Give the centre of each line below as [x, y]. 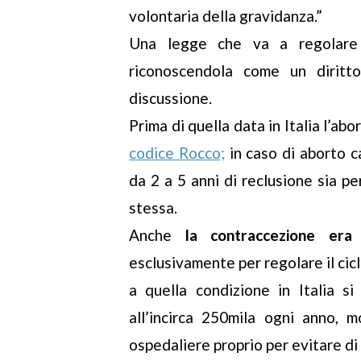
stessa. [153, 207]
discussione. [170, 98]
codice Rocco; [177, 153]
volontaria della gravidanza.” [226, 16]
